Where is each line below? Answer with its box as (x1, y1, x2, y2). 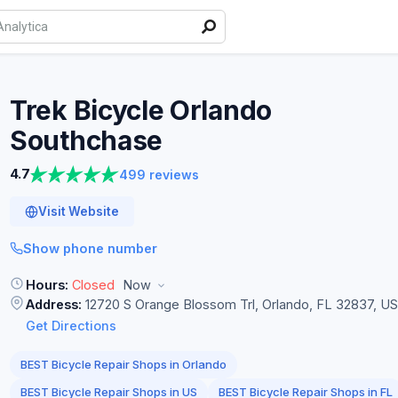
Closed (72, 277, 115, 292)
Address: (26, 297, 82, 312)
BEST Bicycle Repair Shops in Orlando (20, 357, 227, 371)
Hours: (26, 277, 68, 292)
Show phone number (23, 241, 157, 256)
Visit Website (38, 204, 119, 219)
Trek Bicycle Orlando (10, 94, 272, 126)
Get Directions (26, 318, 116, 333)
